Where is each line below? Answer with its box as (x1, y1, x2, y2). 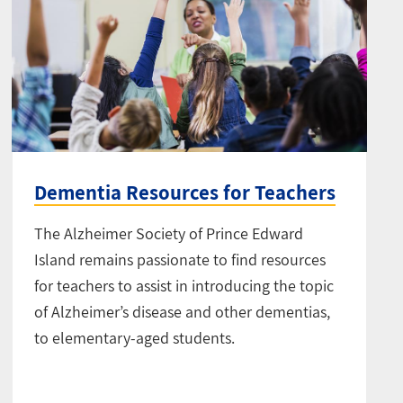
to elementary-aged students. (34, 327, 236, 348)
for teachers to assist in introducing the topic (34, 274, 335, 296)
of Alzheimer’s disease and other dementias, (34, 300, 331, 322)
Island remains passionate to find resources (34, 248, 327, 270)
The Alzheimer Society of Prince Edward (34, 222, 304, 244)
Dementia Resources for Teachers (34, 178, 336, 206)
